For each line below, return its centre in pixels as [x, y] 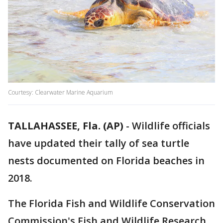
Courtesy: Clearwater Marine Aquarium [60, 93]
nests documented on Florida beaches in [106, 161]
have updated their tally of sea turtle [99, 143]
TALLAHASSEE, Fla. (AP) [66, 126]
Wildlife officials [171, 126]
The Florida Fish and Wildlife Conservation [111, 204]
